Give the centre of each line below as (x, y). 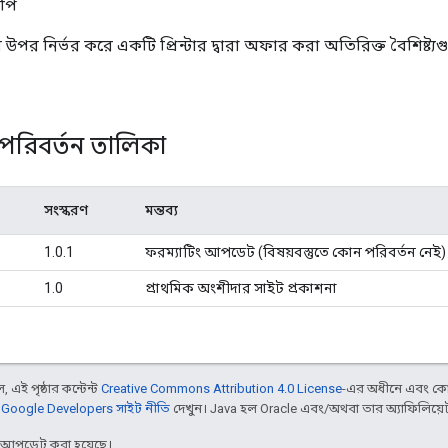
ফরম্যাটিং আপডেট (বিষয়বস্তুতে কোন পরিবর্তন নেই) (295, 251)
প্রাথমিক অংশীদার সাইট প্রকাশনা (241, 287)
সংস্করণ (66, 209)
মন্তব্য (161, 209)
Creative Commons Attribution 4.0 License (221, 388)
